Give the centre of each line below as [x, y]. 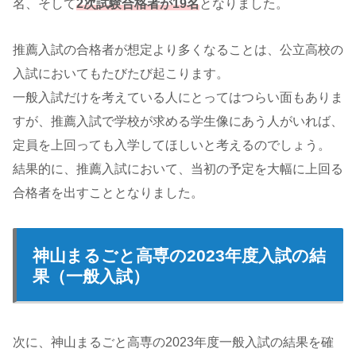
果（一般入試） [91, 277]
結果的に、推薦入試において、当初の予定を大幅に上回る [178, 169]
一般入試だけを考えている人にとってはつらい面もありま [178, 98]
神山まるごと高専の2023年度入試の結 [179, 256]
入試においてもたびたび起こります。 [121, 74]
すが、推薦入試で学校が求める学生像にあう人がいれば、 [178, 122]
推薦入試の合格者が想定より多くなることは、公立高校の [178, 50]
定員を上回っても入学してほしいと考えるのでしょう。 [172, 145]
